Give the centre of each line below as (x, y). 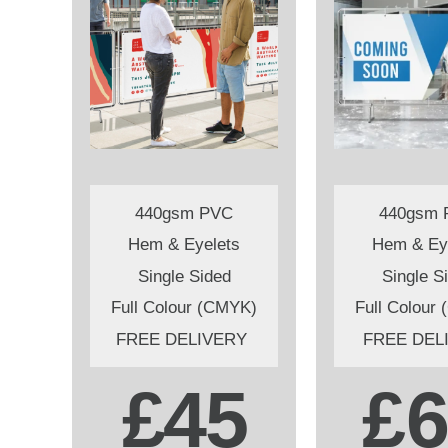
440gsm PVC (184, 213)
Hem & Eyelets (184, 245)
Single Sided (184, 276)
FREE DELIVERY (184, 339)
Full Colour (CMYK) (184, 308)
